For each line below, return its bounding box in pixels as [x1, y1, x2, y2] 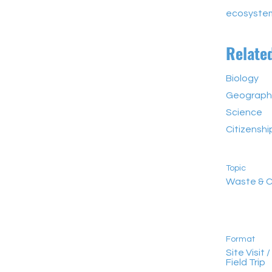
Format [226, 235, 255, 243]
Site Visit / [226, 248, 270, 257]
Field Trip [226, 257, 265, 267]
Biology [226, 73, 259, 83]
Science [226, 107, 262, 117]
